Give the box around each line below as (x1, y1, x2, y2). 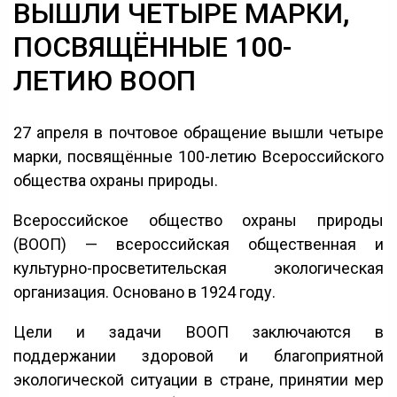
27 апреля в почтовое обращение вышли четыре (13, 123, 384, 143)
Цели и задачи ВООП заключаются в (13, 323, 384, 342)
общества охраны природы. (13, 171, 218, 191)
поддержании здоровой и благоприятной (13, 346, 384, 366)
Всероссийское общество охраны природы (13, 211, 384, 230)
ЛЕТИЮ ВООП (13, 63, 196, 97)
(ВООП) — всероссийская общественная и (13, 235, 384, 254)
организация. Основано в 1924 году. (13, 283, 276, 302)
